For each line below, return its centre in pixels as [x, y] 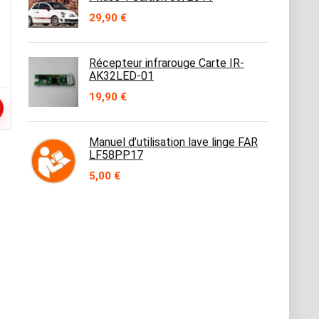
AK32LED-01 [121, 76]
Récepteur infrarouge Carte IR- [167, 63]
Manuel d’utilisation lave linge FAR [173, 142]
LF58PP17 [116, 155]
